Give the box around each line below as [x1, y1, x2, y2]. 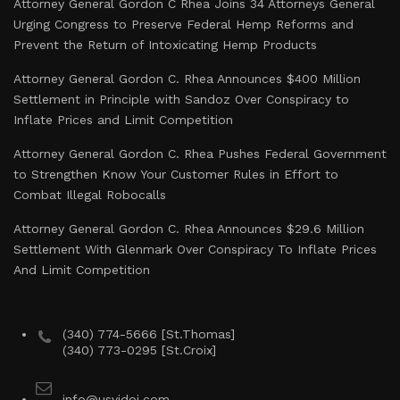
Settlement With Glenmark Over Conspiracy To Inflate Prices [13, 242, 377, 256]
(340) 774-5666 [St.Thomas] [62, 327, 235, 341]
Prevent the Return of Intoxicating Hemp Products [13, 37, 317, 52]
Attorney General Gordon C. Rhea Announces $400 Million [13, 71, 361, 86]
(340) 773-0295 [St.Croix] [62, 343, 216, 357]
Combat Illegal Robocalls [13, 187, 166, 202]
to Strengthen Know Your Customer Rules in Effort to [13, 167, 338, 181]
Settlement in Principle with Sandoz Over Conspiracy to [13, 92, 349, 106]
